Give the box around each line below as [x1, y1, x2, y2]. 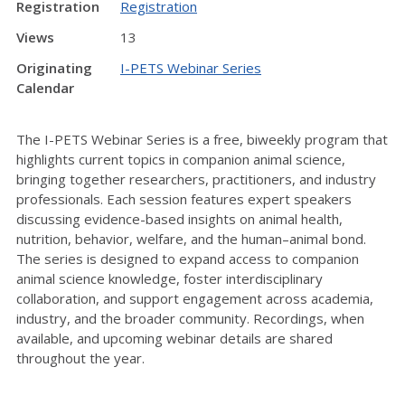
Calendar [16, 79, 74, 97]
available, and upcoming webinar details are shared [16, 328, 333, 347]
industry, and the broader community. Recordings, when [16, 308, 364, 327]
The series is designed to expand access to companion [16, 249, 359, 268]
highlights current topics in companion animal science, [16, 149, 345, 168]
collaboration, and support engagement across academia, [16, 288, 373, 307]
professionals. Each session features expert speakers [16, 189, 352, 208]
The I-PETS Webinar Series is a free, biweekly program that [16, 129, 388, 148]
